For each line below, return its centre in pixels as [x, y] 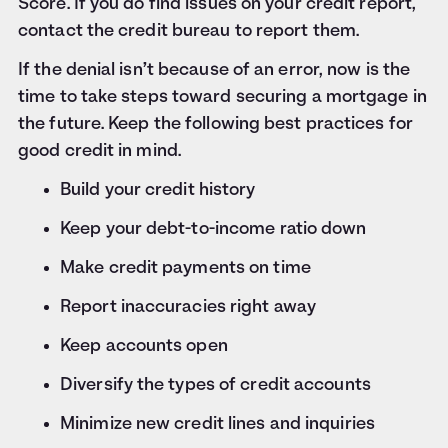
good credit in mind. [99, 152]
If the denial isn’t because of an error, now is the [214, 71]
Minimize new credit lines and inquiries [217, 425]
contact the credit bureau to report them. [189, 32]
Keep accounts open [144, 347]
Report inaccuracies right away [188, 308]
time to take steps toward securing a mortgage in [222, 98]
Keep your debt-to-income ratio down [213, 230]
